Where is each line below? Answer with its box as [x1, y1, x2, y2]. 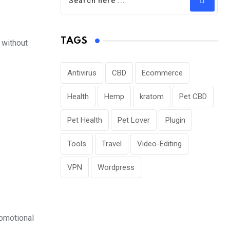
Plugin [165, 116, 185, 125]
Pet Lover [118, 116, 150, 125]
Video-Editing [137, 139, 182, 149]
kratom [140, 92, 164, 102]
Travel [102, 139, 122, 149]
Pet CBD [179, 92, 207, 102]
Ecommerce [142, 68, 183, 78]
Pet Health [67, 116, 102, 125]
